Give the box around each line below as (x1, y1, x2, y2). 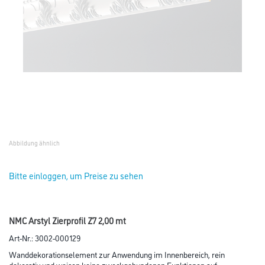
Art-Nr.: (9, 232, 35, 243)
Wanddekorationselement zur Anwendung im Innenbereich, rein (9, 248, 225, 260)
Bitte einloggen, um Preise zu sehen (9, 169, 143, 182)
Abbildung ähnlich (9, 138, 60, 147)
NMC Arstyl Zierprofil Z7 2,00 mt (9, 214, 126, 227)
